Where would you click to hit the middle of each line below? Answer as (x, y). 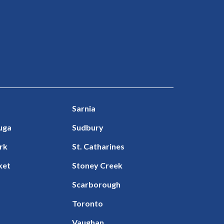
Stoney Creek (97, 165)
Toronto (88, 203)
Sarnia (84, 108)
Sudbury (88, 127)
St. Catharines (98, 146)
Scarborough (96, 184)
